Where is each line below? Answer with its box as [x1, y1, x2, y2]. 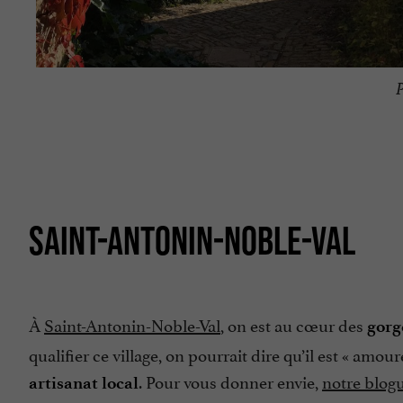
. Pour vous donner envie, [139, 367, 322, 393]
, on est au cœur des [220, 310, 367, 336]
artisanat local [29, 372, 139, 393]
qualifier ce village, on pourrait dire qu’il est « [29, 340, 353, 366]
